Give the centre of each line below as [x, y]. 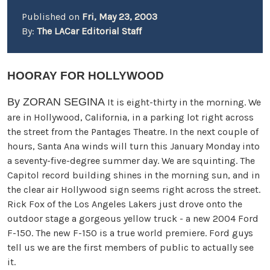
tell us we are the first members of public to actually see [130, 247]
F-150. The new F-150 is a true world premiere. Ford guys [130, 233]
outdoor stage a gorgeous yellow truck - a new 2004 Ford [133, 218]
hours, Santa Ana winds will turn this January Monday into [133, 146]
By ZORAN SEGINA [56, 102]
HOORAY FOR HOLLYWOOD [86, 76]
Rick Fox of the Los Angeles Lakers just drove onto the [125, 204]
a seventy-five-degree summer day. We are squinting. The [131, 161]
